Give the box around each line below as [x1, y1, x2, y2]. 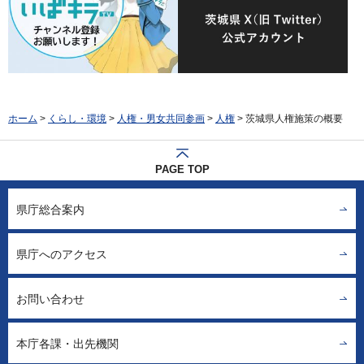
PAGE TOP [154, 163, 210, 176]
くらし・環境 [48, 113, 106, 125]
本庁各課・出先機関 [16, 336, 119, 350]
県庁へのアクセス [16, 247, 107, 261]
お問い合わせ [16, 292, 84, 305]
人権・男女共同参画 [117, 113, 205, 125]
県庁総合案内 [16, 202, 84, 216]
